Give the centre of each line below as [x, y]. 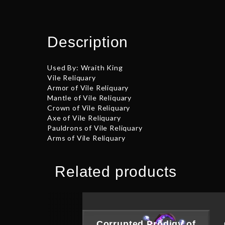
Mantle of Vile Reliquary [90, 97]
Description [88, 42]
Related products [116, 171]
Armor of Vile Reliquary [88, 87]
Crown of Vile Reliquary [89, 107]
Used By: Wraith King [85, 67]
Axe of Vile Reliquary [84, 118]
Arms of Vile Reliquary [86, 138]
